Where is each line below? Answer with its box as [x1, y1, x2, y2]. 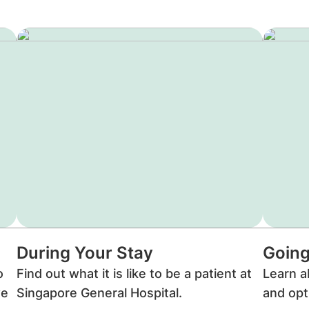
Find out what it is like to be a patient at [17, 266, 252, 281]
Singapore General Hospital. [17, 286, 183, 300]
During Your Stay [17, 243, 154, 263]
